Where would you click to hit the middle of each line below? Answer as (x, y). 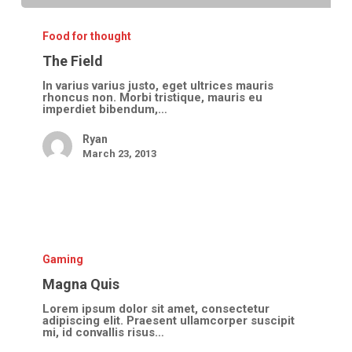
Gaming (63, 259)
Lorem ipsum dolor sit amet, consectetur (156, 308)
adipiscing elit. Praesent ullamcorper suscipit (169, 320)
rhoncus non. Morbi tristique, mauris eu (153, 98)
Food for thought (87, 37)
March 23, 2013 (120, 154)
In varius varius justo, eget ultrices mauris (158, 86)
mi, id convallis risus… (104, 332)
